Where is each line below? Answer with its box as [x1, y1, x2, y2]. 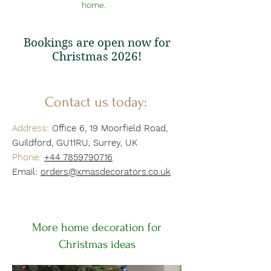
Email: [12, 166, 41, 177]
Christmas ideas [58, 238, 135, 251]
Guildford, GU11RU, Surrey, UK [12, 137, 137, 148]
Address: [12, 123, 49, 134]
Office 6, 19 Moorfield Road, [49, 123, 168, 134]
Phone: [12, 152, 41, 163]
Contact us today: [45, 94, 147, 110]
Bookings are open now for [23, 36, 171, 50]
